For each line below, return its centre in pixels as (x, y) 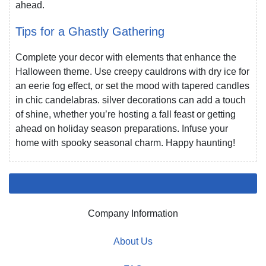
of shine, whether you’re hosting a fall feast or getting (126, 114)
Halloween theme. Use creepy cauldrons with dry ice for (132, 71)
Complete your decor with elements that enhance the (126, 57)
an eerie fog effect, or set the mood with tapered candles (132, 85)
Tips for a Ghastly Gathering (90, 31)
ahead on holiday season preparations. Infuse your (122, 128)
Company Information (133, 213)
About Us (133, 241)
